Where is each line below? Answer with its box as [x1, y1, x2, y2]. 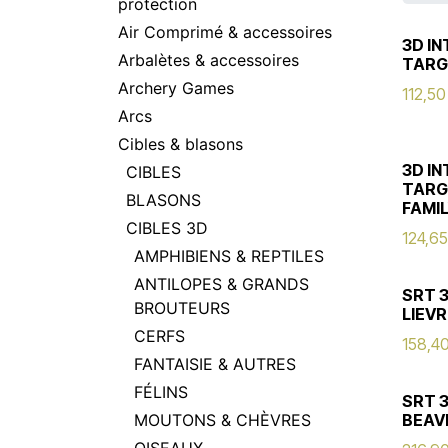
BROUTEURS [134, 298, 230, 318]
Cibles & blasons [118, 134, 243, 154]
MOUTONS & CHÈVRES [134, 410, 311, 430]
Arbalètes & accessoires [118, 50, 299, 70]
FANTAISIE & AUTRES [134, 354, 296, 374]
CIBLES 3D [126, 218, 208, 238]
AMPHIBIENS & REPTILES [134, 246, 324, 266]
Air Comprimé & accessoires [118, 22, 332, 42]
